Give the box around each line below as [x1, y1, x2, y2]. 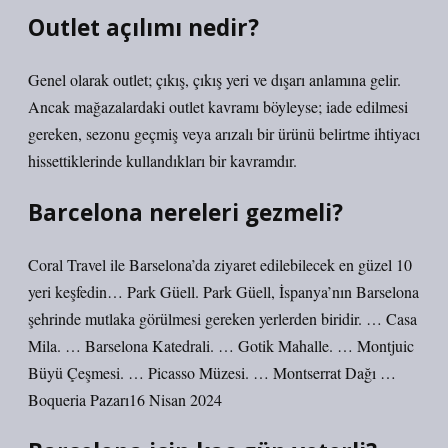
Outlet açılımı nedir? [28, 12, 259, 43]
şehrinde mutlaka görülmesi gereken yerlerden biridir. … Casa [28, 308, 417, 329]
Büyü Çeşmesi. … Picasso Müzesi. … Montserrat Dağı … [28, 362, 396, 383]
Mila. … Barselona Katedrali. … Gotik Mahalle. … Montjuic [28, 335, 414, 356]
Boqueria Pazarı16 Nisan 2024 [28, 389, 222, 410]
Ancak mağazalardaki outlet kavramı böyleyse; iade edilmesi [28, 96, 408, 117]
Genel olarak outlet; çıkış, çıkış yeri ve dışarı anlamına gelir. [28, 69, 401, 90]
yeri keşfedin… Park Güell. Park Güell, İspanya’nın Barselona [28, 281, 419, 302]
